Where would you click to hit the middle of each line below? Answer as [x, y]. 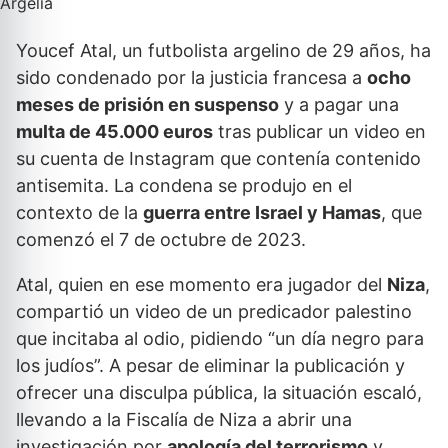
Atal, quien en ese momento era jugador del [201, 284]
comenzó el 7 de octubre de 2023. [161, 239]
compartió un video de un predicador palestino [214, 311]
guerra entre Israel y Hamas [262, 212]
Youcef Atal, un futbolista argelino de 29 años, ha [223, 50]
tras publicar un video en [319, 131]
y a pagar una [339, 104]
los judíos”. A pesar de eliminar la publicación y [210, 365]
